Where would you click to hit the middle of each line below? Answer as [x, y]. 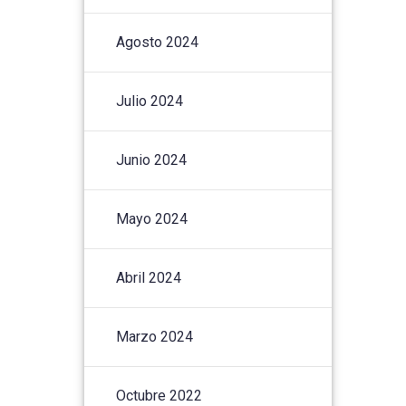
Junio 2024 [152, 159]
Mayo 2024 [152, 218]
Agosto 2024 [158, 42]
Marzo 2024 [155, 336]
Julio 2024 [150, 101]
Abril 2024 [149, 277]
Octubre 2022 [159, 395]
